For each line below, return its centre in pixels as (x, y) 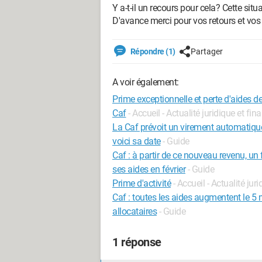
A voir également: (146, 82)
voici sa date (137, 141)
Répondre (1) (152, 51)
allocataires (135, 211)
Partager (206, 51)
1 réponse (137, 242)
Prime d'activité (142, 183)
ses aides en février (149, 169)
